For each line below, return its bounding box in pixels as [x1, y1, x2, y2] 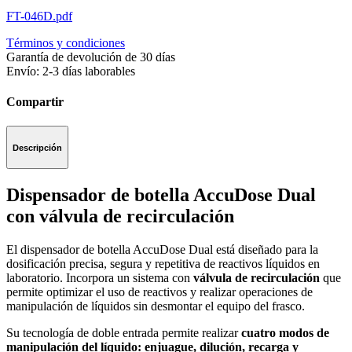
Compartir [6, 94, 64, 108]
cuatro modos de [241, 325, 329, 339]
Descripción [13, 142, 62, 152]
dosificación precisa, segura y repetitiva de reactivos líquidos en [6, 256, 320, 270]
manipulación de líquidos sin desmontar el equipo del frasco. [6, 299, 305, 313]
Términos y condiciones [6, 35, 125, 49]
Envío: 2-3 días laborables [6, 64, 135, 78]
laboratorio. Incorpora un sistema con [6, 270, 193, 284]
